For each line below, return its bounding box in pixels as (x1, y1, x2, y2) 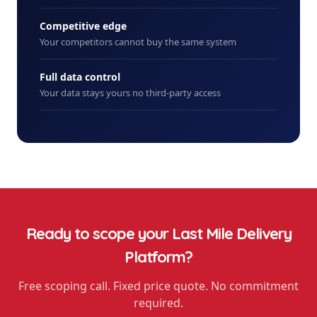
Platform (125, 247, 185, 267)
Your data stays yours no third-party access (40, 86, 221, 99)
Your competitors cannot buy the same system (40, 35, 236, 48)
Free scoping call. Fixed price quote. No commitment (18, 278, 299, 294)
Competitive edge (40, 19, 127, 33)
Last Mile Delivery (171, 224, 292, 243)
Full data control (40, 70, 120, 83)
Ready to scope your (25, 224, 172, 243)
